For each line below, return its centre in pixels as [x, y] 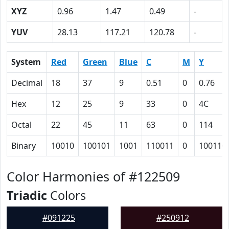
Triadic [27, 195]
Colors [66, 195]
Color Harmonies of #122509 [93, 176]
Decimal [27, 83]
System [26, 62]
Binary [24, 146]
